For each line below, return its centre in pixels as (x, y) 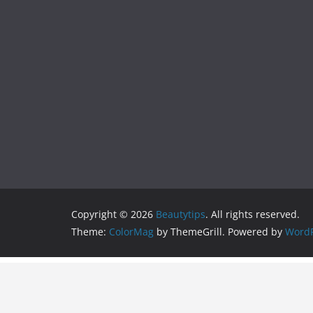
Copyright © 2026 (114, 214)
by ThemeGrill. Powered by (219, 232)
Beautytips (181, 214)
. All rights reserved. (253, 214)
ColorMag (131, 232)
